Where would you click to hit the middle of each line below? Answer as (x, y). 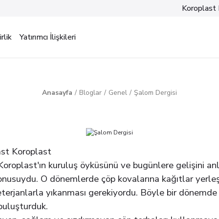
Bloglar (90, 93)
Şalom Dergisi (155, 93)
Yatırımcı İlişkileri (48, 37)
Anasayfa (57, 93)
